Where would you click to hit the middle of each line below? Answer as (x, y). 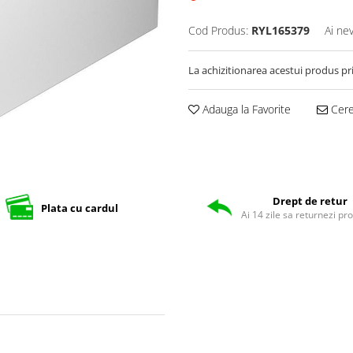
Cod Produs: (218, 30)
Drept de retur (310, 201)
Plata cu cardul (79, 208)
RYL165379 (281, 30)
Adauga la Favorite (245, 109)
